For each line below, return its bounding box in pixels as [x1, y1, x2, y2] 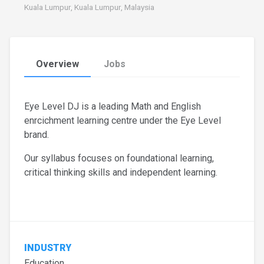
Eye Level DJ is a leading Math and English [24, 101, 201, 113]
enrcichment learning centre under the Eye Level [24, 115, 221, 127]
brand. [24, 129, 49, 141]
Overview [36, 58, 79, 70]
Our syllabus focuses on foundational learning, [24, 153, 214, 164]
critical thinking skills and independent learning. [24, 167, 217, 179]
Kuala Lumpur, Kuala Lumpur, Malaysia [24, 2, 154, 12]
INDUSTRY [24, 242, 71, 254]
